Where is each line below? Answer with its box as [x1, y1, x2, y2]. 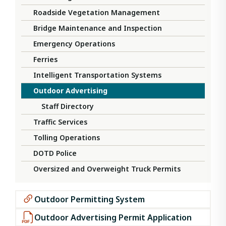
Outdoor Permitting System [34, 194, 145, 205]
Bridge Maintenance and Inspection [33, 23, 162, 33]
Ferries [33, 54, 58, 65]
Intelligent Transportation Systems [33, 70, 161, 80]
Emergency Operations [33, 39, 115, 49]
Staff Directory [41, 101, 94, 111]
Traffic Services [33, 117, 87, 127]
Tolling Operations [33, 133, 100, 143]
